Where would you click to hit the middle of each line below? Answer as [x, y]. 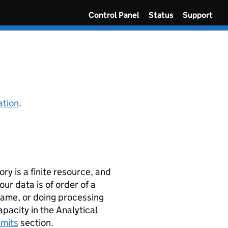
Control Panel [114, 15]
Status [161, 15]
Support [197, 15]
